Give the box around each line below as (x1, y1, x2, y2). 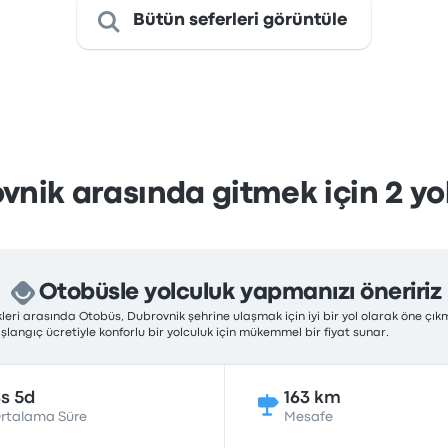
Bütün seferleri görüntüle (133, 13, 347, 28)
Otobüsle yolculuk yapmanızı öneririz (38, 283, 442, 303)
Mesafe (284, 411, 333, 423)
